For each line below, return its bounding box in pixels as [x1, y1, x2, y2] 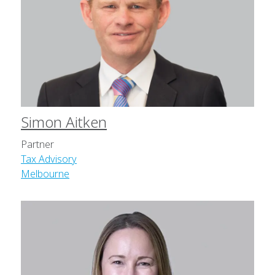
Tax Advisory [21, 152, 77, 166]
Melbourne [21, 167, 69, 180]
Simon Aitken [21, 112, 107, 132]
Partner [21, 137, 54, 151]
